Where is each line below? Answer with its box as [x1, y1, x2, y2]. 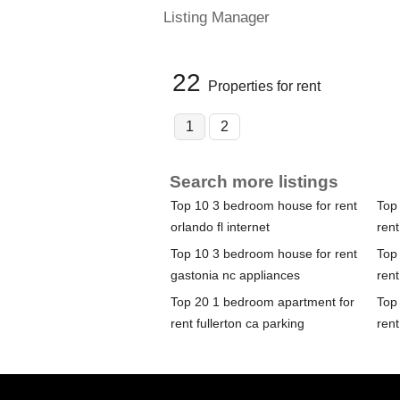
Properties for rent [207, 79, 321, 95]
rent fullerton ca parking [170, 316, 304, 331]
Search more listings [169, 172, 338, 192]
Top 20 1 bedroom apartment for [170, 295, 354, 310]
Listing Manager [162, 8, 270, 27]
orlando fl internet [170, 220, 270, 235]
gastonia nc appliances [170, 268, 300, 283]
